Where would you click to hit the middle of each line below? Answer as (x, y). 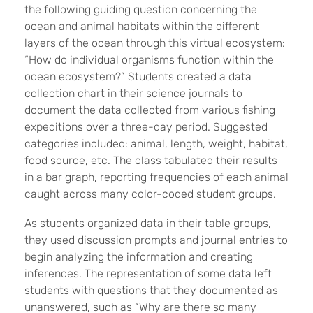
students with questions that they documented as (151, 290)
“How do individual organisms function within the (149, 59)
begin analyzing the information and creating (139, 256)
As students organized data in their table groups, (148, 223)
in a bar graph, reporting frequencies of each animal (156, 177)
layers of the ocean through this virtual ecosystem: (155, 43)
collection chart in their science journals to (133, 93)
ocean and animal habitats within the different (142, 26)
